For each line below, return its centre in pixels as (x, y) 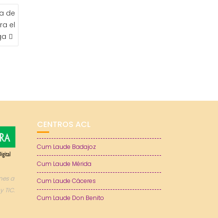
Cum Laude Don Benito (71, 198)
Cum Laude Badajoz (66, 147)
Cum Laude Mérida (64, 164)
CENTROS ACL (64, 124)
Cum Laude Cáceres (66, 181)
